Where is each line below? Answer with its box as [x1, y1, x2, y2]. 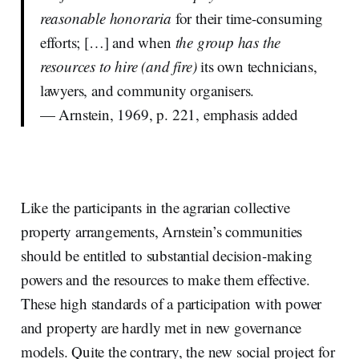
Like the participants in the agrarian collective [20, 196, 290, 217]
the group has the [175, 31, 281, 52]
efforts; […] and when [39, 31, 175, 52]
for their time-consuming [171, 7, 324, 28]
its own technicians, [196, 55, 317, 76]
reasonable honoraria [39, 7, 171, 28]
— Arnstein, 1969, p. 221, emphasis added [39, 103, 299, 124]
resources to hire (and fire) [39, 55, 197, 76]
